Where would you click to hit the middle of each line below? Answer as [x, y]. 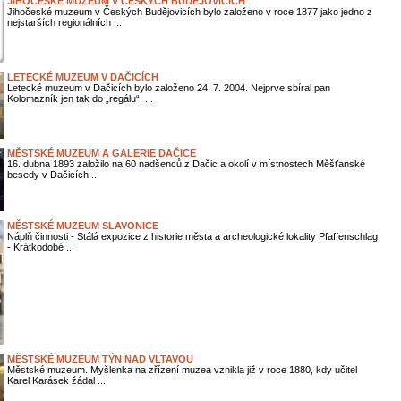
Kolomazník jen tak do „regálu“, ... [80, 98]
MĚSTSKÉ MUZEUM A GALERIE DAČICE [101, 153]
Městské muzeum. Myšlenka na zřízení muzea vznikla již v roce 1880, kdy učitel [182, 370]
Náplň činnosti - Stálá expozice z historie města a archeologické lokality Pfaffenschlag [192, 236]
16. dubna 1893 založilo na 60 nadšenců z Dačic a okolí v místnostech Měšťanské [186, 164]
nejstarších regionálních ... [64, 22]
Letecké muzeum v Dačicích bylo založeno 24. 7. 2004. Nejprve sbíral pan [168, 88]
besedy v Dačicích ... [53, 175]
